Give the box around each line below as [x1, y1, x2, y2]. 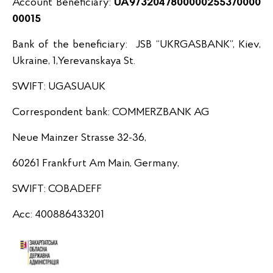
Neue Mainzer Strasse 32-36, [12, 132, 146, 144]
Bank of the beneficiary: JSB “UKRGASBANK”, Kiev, [12, 39, 261, 51]
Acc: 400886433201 [12, 209, 104, 221]
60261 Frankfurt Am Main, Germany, [12, 158, 179, 169]
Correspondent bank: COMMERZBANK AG [12, 107, 209, 118]
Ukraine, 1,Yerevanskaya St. [12, 55, 138, 67]
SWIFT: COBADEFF [12, 183, 102, 195]
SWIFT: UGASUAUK [12, 81, 105, 93]
